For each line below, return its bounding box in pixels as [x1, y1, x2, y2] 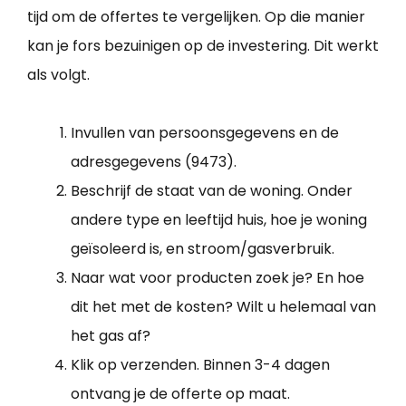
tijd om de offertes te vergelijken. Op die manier [27, 6, 365, 28]
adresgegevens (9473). [71, 151, 237, 173]
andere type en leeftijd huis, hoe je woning [71, 209, 367, 231]
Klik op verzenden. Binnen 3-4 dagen [71, 354, 330, 376]
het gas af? [71, 325, 150, 347]
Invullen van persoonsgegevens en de [71, 122, 339, 144]
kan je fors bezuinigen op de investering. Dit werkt [27, 35, 379, 57]
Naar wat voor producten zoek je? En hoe [71, 267, 364, 289]
